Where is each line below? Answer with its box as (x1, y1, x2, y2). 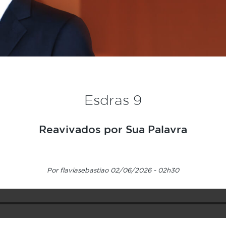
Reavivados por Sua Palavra (39, 123, 187, 135)
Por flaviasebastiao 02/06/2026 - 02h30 (47, 166, 179, 174)
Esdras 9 (84, 92, 142, 107)
